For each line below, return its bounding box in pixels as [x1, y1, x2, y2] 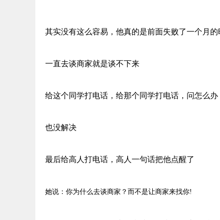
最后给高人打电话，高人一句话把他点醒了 [45, 155, 194, 164]
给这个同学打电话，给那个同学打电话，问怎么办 [45, 91, 218, 100]
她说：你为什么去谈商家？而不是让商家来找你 [45, 188, 190, 195]
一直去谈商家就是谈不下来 [45, 59, 139, 68]
